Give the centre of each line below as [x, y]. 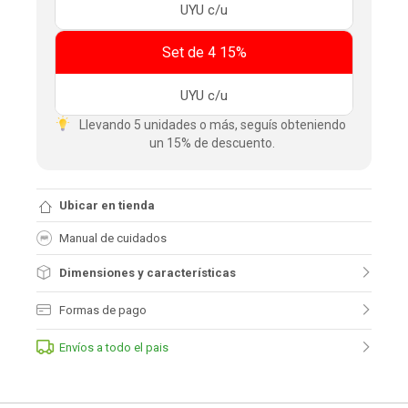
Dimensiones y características [148, 273]
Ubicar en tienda [107, 205]
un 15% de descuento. [212, 143]
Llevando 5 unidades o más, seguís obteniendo [212, 125]
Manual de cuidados [113, 238]
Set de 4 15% [204, 52]
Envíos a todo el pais [114, 347]
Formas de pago [103, 310]
